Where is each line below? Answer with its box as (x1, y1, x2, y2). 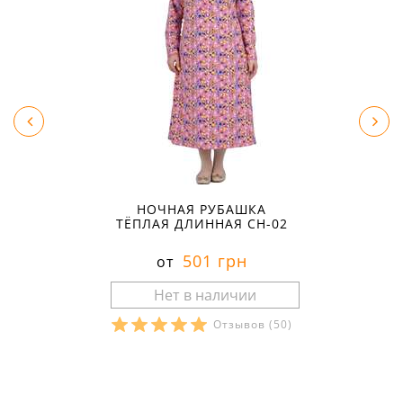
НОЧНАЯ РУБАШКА (137, 201, 266, 219)
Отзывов (212, 317, 269, 333)
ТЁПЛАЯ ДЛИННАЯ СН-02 (115, 215, 288, 233)
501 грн (176, 250, 247, 273)
